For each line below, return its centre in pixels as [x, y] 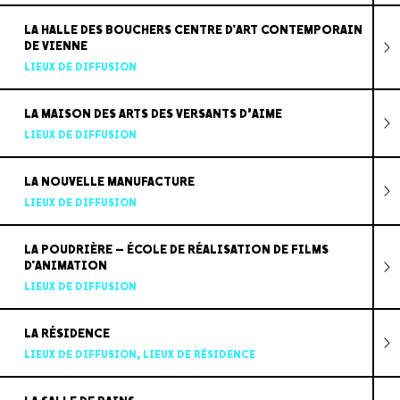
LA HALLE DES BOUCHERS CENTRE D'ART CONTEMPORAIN [193, 29]
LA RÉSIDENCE [67, 333]
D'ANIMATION [65, 265]
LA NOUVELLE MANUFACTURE [109, 181]
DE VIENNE [55, 46]
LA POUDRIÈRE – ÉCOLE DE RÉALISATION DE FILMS [176, 249]
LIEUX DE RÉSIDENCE [199, 354]
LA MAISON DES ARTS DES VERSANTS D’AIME [153, 113]
